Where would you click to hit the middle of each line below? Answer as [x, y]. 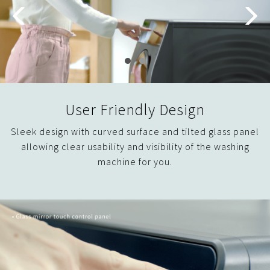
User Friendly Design [135, 109]
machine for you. [135, 161]
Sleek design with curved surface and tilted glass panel [135, 131]
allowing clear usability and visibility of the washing [135, 146]
